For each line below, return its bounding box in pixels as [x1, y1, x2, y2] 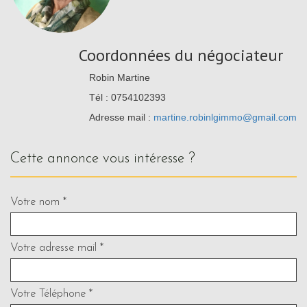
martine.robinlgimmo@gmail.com [153, 111, 297, 123]
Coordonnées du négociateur [79, 44, 283, 66]
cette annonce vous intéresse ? [20, 151, 195, 166]
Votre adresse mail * [10, 241, 103, 254]
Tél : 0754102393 [89, 91, 166, 103]
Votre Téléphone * [10, 287, 93, 299]
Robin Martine [89, 71, 150, 83]
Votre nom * [10, 195, 66, 208]
